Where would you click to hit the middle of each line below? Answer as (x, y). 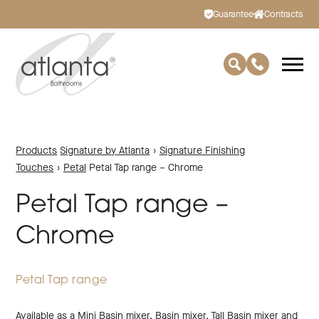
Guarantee (233, 14)
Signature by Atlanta (105, 151)
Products (37, 151)
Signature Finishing (202, 151)
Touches (35, 168)
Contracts (283, 14)
